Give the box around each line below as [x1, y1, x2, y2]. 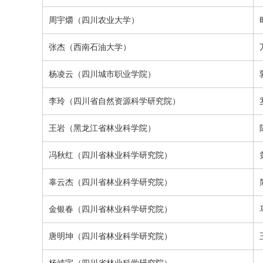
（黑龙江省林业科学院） [65, 123, 156, 133]
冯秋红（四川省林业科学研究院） [49, 150, 172, 160]
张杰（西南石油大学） [49, 42, 131, 52]
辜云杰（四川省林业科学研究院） [49, 177, 172, 187]
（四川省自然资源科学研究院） [65, 96, 180, 106]
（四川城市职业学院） [73, 69, 156, 79]
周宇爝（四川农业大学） [49, 15, 139, 25]
